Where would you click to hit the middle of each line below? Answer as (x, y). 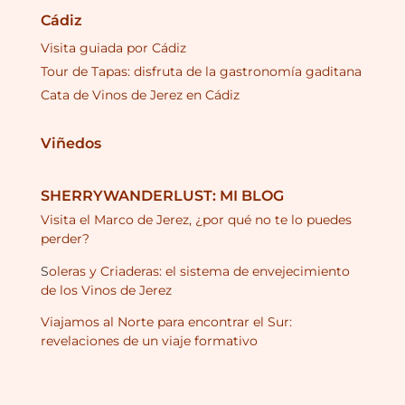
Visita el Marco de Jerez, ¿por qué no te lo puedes (196, 220)
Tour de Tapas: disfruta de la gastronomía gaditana (201, 71)
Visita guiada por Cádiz (113, 47)
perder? (65, 239)
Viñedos (71, 143)
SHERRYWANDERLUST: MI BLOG (162, 196)
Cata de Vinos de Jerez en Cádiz (140, 94)
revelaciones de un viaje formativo (149, 341)
